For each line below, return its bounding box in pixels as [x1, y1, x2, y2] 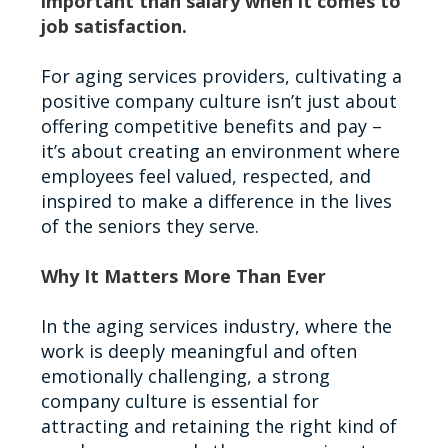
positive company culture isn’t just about [40, 88, 397, 113]
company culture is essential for [40, 388, 319, 413]
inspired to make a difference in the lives [40, 188, 392, 213]
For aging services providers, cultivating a [40, 63, 402, 88]
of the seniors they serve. [40, 213, 259, 238]
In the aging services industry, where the [40, 313, 392, 338]
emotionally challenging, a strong [40, 363, 330, 388]
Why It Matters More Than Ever [40, 263, 326, 288]
